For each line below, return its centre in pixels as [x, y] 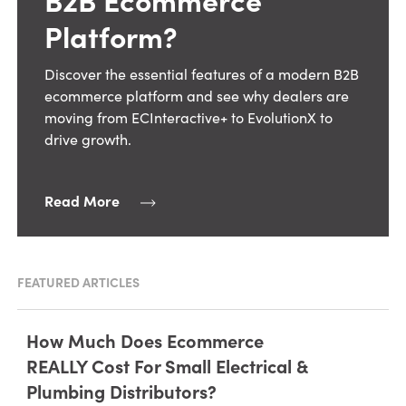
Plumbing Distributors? [121, 391]
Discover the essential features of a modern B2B [201, 73]
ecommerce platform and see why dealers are [196, 95]
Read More [82, 200]
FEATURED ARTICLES [78, 281]
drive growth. [89, 139]
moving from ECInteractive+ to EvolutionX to [188, 117]
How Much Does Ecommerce [145, 340]
